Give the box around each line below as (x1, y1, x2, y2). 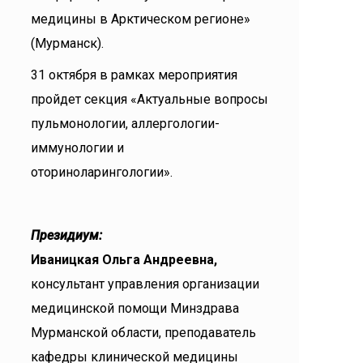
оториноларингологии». (31, 164, 173, 180)
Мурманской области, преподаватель (31, 325, 256, 340)
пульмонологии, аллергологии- (31, 116, 220, 131)
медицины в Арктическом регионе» (31, 11, 250, 27)
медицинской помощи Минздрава (31, 301, 239, 316)
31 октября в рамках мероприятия (31, 67, 237, 83)
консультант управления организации (31, 276, 259, 292)
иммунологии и (31, 140, 124, 156)
